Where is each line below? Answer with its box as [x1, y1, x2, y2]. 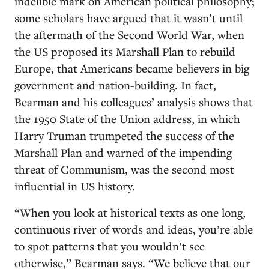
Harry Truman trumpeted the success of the [14, 128, 234, 143]
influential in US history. [14, 178, 135, 193]
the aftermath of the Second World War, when [14, 27, 244, 42]
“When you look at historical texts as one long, [14, 205, 246, 220]
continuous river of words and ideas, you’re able [14, 222, 253, 237]
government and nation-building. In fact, [14, 77, 216, 92]
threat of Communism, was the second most [14, 162, 234, 177]
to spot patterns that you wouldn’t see [14, 238, 205, 253]
